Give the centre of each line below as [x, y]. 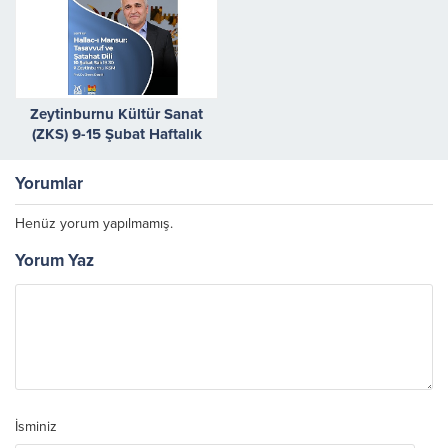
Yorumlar [49, 183]
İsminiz [36, 426]
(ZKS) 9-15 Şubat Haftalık [116, 133]
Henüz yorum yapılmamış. [94, 223]
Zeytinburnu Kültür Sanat [116, 113]
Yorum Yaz [54, 260]
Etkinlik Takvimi [116, 153]
